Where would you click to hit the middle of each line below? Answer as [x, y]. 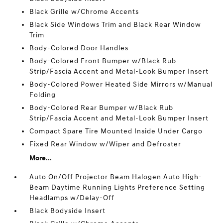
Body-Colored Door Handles [79, 48]
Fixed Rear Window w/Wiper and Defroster [106, 144]
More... [41, 158]
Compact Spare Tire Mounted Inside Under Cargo [116, 131]
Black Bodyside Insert [68, 211]
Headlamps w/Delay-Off [72, 198]
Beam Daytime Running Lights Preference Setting [117, 187]
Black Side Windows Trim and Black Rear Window [115, 25]
